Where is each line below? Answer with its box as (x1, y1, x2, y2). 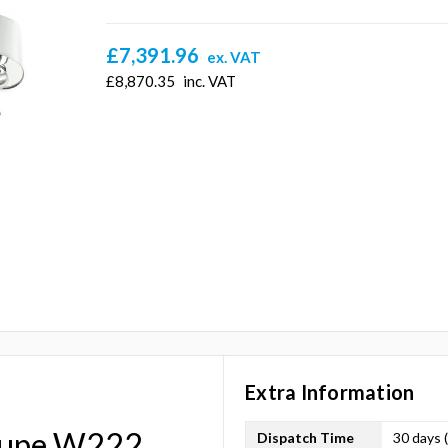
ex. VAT (207, 48, 262, 67)
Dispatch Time (256, 428, 354, 446)
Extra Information (245, 380, 415, 405)
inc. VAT (183, 72, 237, 91)
